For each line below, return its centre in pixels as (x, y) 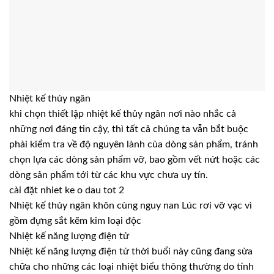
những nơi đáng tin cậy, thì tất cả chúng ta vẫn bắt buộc (129, 129)
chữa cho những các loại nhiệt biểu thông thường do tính (131, 267)
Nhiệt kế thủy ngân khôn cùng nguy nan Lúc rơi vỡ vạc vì (131, 206)
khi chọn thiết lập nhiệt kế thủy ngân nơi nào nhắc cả (123, 114)
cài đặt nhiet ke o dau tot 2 (67, 191)
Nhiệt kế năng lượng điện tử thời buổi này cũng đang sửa (131, 252)
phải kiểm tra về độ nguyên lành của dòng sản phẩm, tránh (134, 145)
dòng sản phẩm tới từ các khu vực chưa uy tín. (109, 175)
